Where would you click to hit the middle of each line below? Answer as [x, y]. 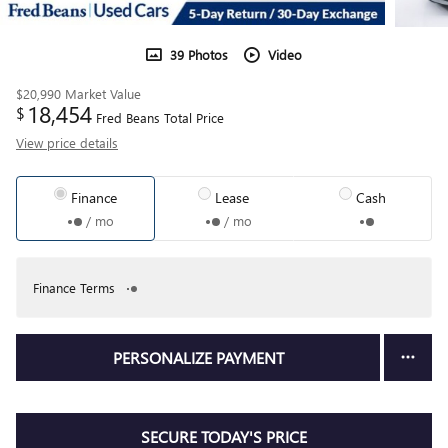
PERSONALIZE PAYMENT [198, 357]
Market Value [103, 93]
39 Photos [199, 55]
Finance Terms [74, 287]
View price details [67, 142]
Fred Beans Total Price [160, 117]
